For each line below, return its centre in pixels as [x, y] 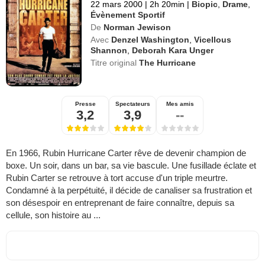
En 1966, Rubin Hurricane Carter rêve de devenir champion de [126, 153]
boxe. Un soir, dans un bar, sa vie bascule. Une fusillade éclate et [131, 165]
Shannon [109, 50]
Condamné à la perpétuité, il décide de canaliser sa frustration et [129, 190]
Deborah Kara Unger [173, 50]
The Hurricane [168, 62]
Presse [85, 104]
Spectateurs [132, 104]
